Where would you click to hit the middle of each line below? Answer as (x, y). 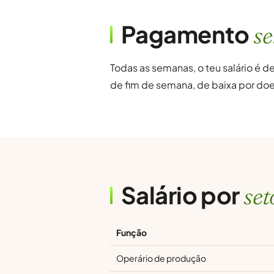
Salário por (183, 195)
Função (131, 232)
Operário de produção (161, 258)
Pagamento (187, 34)
